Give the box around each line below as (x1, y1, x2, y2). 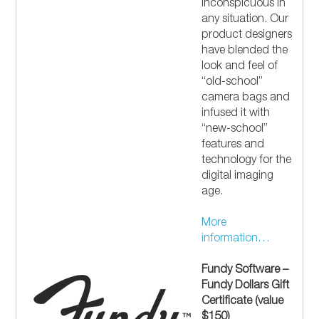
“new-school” (202, 124, 268, 136)
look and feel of (202, 61, 278, 73)
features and (202, 140, 265, 152)
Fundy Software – (202, 265, 289, 277)
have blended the (202, 46, 288, 58)
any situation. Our (202, 14, 289, 26)
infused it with (202, 108, 271, 120)
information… (202, 234, 271, 246)
